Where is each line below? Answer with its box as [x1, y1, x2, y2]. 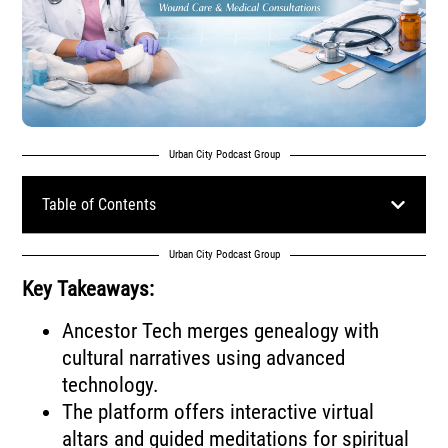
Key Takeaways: [22, 277, 155, 302]
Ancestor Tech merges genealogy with [62, 318, 380, 343]
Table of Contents [42, 195, 157, 215]
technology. [62, 372, 160, 397]
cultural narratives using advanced [62, 345, 346, 370]
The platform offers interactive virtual [62, 399, 375, 424]
